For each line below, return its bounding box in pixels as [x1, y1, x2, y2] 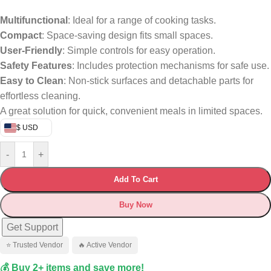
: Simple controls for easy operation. [62, 45, 215, 56]
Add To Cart [113, 175, 158, 184]
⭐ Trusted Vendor [6, 241, 63, 249]
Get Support [7, 222, 58, 232]
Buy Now [119, 200, 152, 209]
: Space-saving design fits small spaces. [42, 30, 213, 41]
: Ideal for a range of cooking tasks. [68, 15, 216, 25]
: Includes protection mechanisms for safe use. [72, 60, 269, 71]
